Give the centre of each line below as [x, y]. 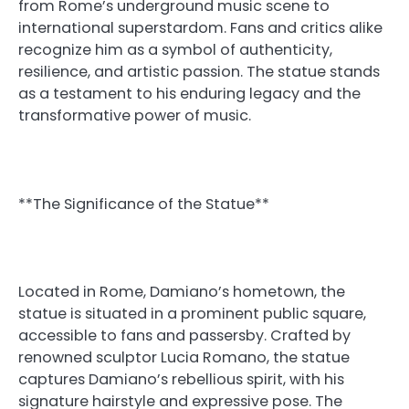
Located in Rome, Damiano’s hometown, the [182, 291]
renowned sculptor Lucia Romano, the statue [184, 357]
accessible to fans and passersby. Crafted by [184, 335]
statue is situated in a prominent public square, [192, 313]
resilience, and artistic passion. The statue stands [199, 72]
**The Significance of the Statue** [144, 204]
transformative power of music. [135, 116]
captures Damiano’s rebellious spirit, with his [181, 379]
